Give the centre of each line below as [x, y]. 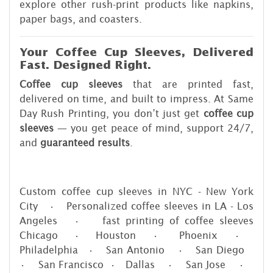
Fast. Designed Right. [85, 66]
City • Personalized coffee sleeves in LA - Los [136, 206]
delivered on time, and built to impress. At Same [136, 99]
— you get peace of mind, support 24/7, [154, 128]
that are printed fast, [188, 84]
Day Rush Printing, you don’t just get [112, 114]
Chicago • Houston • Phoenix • [136, 236]
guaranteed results [85, 143]
